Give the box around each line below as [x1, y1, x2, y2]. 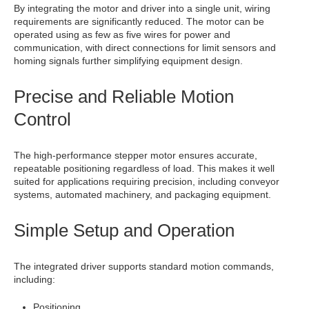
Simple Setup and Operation [14, 220, 235, 241]
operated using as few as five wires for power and [14, 29, 230, 40]
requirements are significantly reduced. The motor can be [14, 16, 264, 27]
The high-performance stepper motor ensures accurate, [14, 150, 257, 161]
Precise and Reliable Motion [14, 86, 234, 107]
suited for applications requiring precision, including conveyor [14, 176, 279, 187]
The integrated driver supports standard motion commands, [14, 261, 274, 272]
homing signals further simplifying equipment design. [14, 55, 243, 66]
